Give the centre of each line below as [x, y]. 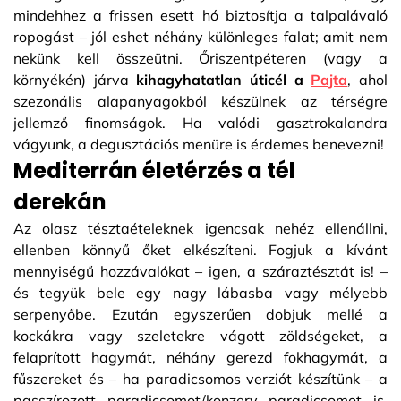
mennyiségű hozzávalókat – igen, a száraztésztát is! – [200, 271]
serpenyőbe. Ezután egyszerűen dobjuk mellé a [200, 314]
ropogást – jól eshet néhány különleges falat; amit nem [200, 36]
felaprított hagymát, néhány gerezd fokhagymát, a [200, 357]
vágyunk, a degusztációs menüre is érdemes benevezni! [199, 144]
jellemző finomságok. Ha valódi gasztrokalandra [200, 122]
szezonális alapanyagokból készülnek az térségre [200, 101]
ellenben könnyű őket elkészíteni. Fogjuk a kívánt [200, 249]
